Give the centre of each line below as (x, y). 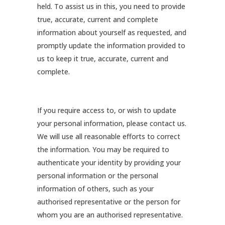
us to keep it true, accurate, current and (103, 59)
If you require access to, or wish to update (107, 110)
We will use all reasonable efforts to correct (109, 136)
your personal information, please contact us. (112, 123)
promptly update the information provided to (111, 45)
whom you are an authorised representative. (110, 215)
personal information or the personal (98, 176)
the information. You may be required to (103, 149)
